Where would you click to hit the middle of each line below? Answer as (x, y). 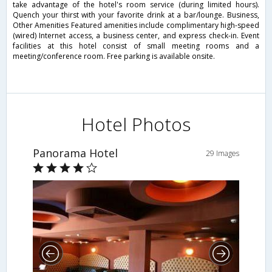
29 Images (223, 153)
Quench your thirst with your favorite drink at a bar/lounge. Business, (136, 15)
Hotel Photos (136, 124)
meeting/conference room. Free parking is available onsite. (114, 56)
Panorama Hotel (75, 153)
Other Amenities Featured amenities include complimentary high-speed (136, 25)
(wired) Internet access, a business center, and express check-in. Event (136, 35)
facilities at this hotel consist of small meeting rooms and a (136, 46)
